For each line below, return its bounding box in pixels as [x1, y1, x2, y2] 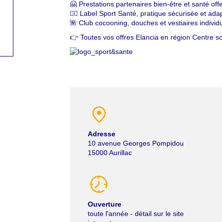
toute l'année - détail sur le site [87, 210, 184, 218]
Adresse [87, 130, 115, 138]
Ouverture [87, 200, 121, 209]
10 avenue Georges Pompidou [87, 139, 184, 147]
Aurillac [109, 149, 132, 157]
